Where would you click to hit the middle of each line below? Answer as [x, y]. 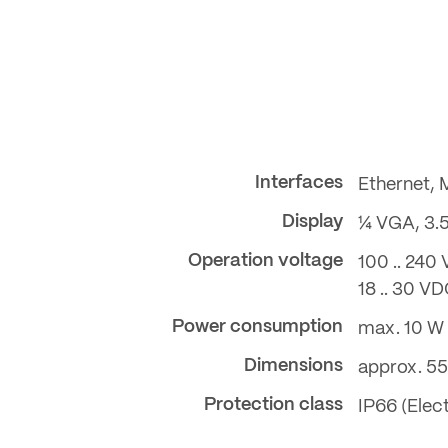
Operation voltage [265, 260]
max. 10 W [401, 328]
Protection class [273, 404]
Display [312, 221]
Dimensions [293, 365]
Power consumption [257, 326]
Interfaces [299, 182]
